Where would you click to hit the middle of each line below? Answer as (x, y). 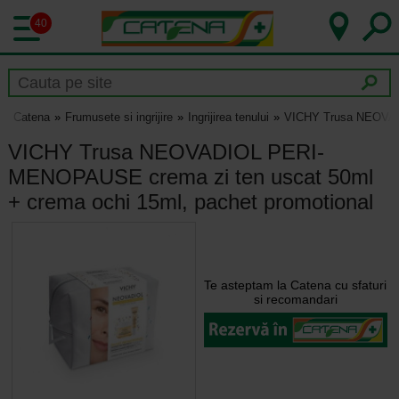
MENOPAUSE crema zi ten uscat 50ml (190, 176)
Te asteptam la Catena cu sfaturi (296, 285)
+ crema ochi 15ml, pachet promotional (190, 201)
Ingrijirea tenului (228, 118)
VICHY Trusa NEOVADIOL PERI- (166, 151)
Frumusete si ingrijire (118, 118)
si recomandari (295, 299)
